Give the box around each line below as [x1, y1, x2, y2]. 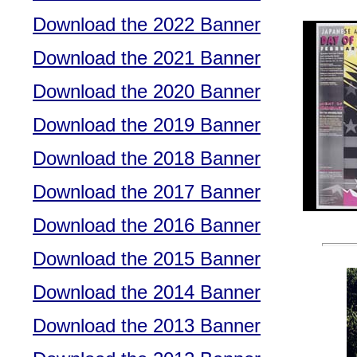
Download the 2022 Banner [33, 14, 261, 36]
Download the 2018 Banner [33, 147, 261, 170]
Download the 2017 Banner [33, 181, 261, 203]
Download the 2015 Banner [33, 248, 261, 270]
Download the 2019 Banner [33, 114, 261, 136]
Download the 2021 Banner [33, 47, 261, 69]
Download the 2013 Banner [33, 315, 261, 337]
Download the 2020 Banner [33, 80, 261, 103]
